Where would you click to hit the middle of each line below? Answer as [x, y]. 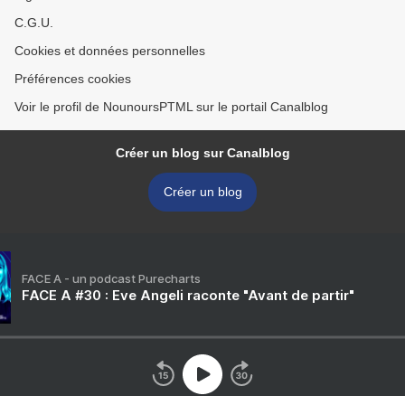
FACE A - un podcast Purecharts [111, 279]
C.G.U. [34, 23]
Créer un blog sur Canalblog [202, 153]
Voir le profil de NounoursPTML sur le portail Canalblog [171, 107]
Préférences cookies [73, 79]
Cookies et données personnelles [110, 51]
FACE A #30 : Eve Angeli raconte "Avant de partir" [188, 296]
